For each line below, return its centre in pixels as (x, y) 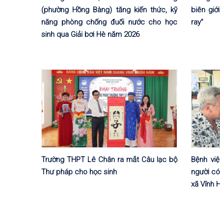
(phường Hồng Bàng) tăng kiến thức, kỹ (109, 10)
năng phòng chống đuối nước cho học (109, 22)
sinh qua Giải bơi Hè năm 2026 (90, 34)
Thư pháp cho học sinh (79, 172)
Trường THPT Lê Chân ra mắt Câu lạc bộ (109, 159)
